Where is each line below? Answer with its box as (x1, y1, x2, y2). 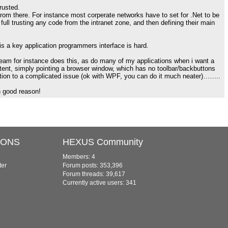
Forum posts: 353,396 (63, 162, 123, 169)
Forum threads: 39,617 (63, 170, 125, 178)
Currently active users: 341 (63, 179, 136, 186)
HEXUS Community (63, 137, 143, 147)
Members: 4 (63, 153, 95, 160)
